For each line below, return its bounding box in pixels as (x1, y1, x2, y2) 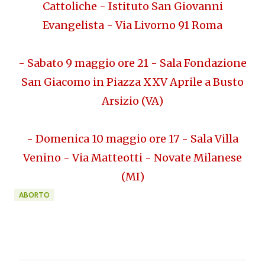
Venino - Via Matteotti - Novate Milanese (23, 151, 242, 164)
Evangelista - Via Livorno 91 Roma (43, 18, 222, 32)
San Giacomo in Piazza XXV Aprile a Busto (21, 75, 244, 89)
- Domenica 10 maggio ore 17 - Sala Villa (27, 132, 238, 146)
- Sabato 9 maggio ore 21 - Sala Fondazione (18, 56, 247, 70)
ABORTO (19, 191, 50, 199)
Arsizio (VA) (102, 94, 163, 108)
